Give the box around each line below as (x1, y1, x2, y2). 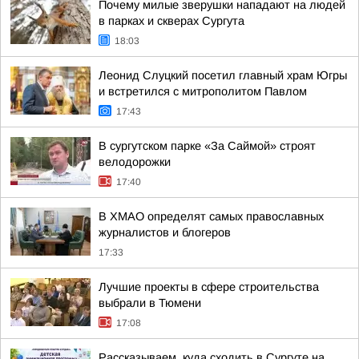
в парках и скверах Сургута (99, 14, 244, 27)
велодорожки (99, 155, 171, 168)
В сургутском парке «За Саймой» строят (99, 139, 316, 152)
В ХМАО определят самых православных (99, 210, 324, 223)
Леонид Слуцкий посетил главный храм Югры (99, 69, 347, 82)
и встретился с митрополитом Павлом (99, 85, 307, 98)
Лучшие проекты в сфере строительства (99, 280, 319, 293)
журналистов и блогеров (99, 226, 231, 239)
